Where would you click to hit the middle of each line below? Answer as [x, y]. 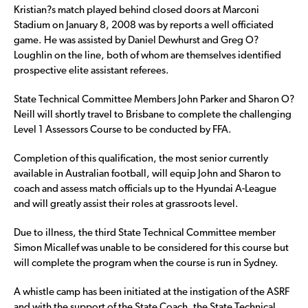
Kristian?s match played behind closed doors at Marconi [136, 10]
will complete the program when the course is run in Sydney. [146, 263]
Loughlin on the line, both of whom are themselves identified [147, 56]
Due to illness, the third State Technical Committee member [145, 233]
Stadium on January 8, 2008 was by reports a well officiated [144, 25]
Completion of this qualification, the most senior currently [141, 159]
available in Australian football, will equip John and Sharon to [147, 174]
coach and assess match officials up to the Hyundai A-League [145, 189]
